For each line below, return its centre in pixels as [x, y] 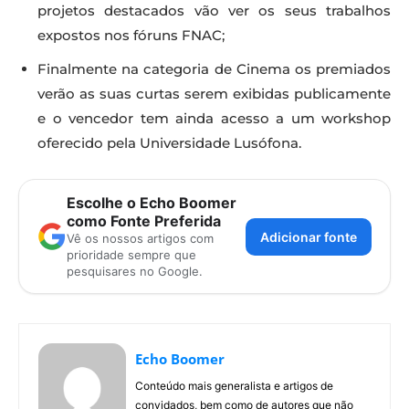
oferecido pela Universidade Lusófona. [169, 143]
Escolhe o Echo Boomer [152, 203]
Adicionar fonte [309, 236]
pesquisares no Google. [135, 272]
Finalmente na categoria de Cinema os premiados [214, 69]
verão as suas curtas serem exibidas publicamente [214, 94]
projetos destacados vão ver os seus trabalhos [214, 11]
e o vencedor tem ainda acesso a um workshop [214, 119]
